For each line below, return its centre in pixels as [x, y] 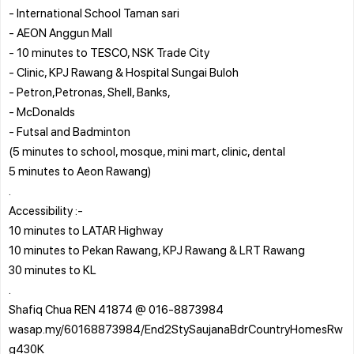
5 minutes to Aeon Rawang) [80, 170]
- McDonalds [42, 111]
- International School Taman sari [94, 12]
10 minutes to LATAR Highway [86, 230]
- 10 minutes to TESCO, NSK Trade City [109, 52]
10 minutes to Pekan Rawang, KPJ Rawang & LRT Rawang [157, 249]
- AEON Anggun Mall [60, 32]
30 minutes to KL [53, 269]
